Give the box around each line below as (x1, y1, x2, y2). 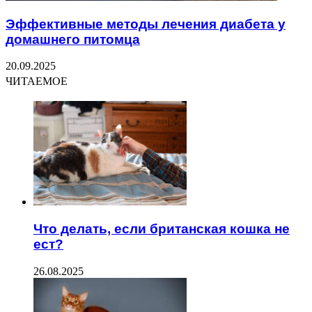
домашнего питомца (6, 31, 140, 47)
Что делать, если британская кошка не (33, 221, 290, 237)
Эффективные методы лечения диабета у (6, 16, 286, 31)
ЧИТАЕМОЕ (6, 73, 68, 90)
